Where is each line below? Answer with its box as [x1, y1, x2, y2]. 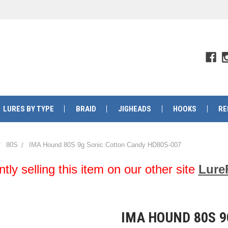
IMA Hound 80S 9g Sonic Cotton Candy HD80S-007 [29, 141, 181, 149]
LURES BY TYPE [3, 104, 54, 113]
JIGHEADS [118, 104, 151, 113]
